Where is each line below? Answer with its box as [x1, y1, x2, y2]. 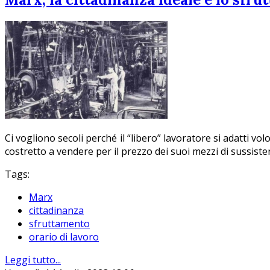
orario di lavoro [29, 230, 99, 243]
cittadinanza [29, 203, 84, 217]
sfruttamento [29, 216, 90, 230]
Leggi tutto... [5, 253, 61, 266]
